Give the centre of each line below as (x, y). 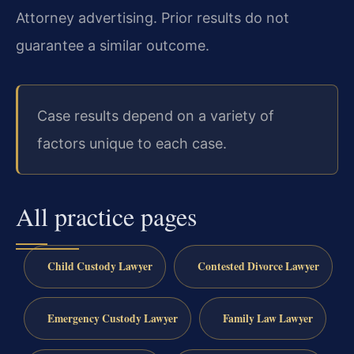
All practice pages (106, 217)
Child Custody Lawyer (100, 266)
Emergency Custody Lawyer (112, 318)
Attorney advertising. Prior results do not (153, 17)
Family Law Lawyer (267, 318)
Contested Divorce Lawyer (258, 266)
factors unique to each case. (132, 143)
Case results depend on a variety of (156, 115)
